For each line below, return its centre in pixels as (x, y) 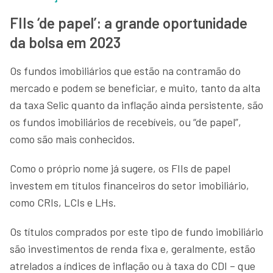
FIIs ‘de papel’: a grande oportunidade (129, 23)
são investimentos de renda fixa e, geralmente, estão (133, 248)
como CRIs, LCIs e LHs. (63, 202)
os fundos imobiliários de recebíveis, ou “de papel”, (126, 122)
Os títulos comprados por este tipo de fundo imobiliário (136, 231)
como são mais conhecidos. (73, 139)
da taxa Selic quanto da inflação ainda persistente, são (136, 105)
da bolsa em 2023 (65, 42)
